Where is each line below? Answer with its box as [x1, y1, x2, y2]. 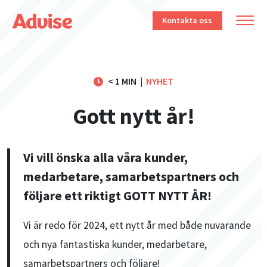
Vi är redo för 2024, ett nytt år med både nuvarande [23, 219, 252, 232]
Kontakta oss [162, 15, 213, 26]
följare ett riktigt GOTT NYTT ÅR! [23, 188, 212, 204]
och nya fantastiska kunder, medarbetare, [23, 238, 207, 252]
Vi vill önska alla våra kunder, [23, 150, 188, 166]
